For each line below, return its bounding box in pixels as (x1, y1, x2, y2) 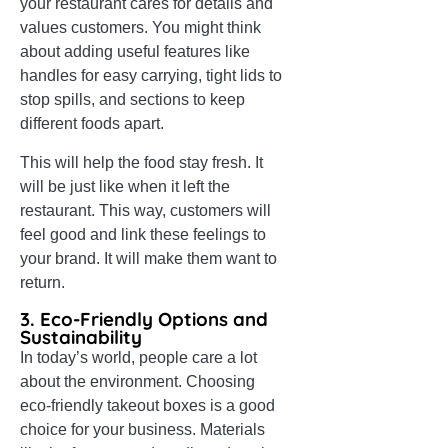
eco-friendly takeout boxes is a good (20, 397, 275, 415)
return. (20, 274, 65, 292)
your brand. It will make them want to (20, 250, 277, 268)
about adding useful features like (20, 43, 250, 61)
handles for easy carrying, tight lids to (20, 67, 282, 85)
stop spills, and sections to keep (20, 91, 245, 109)
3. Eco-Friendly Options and (20, 307, 268, 332)
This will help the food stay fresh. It (20, 154, 263, 172)
